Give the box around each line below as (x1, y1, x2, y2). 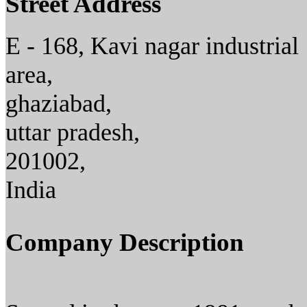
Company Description (5, 228, 244, 257)
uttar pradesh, (5, 119, 140, 147)
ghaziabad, (5, 90, 112, 118)
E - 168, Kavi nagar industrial (5, 32, 299, 60)
